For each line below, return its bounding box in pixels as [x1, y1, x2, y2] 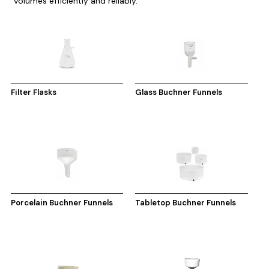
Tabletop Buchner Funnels [135, 197, 237, 208]
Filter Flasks [10, 86, 56, 97]
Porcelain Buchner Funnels [10, 197, 113, 208]
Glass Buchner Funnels [135, 86, 223, 97]
